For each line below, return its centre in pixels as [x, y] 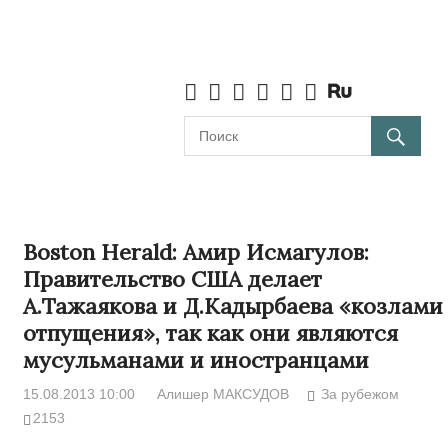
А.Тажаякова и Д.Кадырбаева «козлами [232, 306]
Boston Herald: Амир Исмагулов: [195, 252]
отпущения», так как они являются [210, 333]
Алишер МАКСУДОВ [222, 394]
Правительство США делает [172, 279]
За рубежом [360, 394]
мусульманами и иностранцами [195, 360]
